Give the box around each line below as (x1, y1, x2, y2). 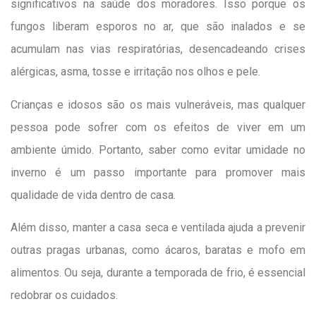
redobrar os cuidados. (11, 288, 118, 303)
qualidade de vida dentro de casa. (11, 188, 176, 202)
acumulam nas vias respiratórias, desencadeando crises (11, 42, 305, 56)
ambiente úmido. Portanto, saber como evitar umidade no (11, 142, 305, 157)
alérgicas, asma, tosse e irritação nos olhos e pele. (11, 65, 260, 79)
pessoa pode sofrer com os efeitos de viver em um (11, 120, 305, 134)
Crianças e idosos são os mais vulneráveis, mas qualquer (11, 97, 305, 111)
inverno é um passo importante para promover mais (11, 165, 305, 179)
